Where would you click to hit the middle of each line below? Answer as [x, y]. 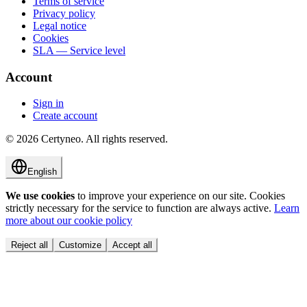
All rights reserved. [127, 139]
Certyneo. [62, 139]
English [42, 172]
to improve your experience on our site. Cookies [181, 196]
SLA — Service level [79, 50]
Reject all [29, 245]
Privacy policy [64, 13]
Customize [80, 245]
